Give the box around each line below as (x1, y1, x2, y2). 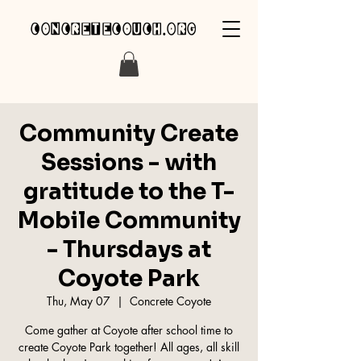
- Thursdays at (47, 235, 211, 264)
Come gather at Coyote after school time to (25, 322, 233, 338)
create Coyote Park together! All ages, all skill (19, 339, 239, 355)
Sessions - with (41, 148, 217, 177)
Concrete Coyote (130, 293, 211, 309)
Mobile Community (17, 206, 241, 235)
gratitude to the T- (23, 177, 234, 206)
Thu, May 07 (47, 293, 110, 309)
